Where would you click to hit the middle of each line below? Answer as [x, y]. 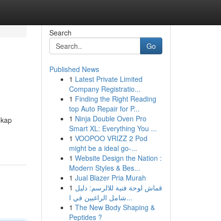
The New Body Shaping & [115, 207]
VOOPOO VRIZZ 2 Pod [111, 138]
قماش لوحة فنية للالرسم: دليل [118, 187]
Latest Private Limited [109, 79]
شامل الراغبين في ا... [129, 197]
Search [60, 33]
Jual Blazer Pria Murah [110, 178]
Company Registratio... [105, 89]
